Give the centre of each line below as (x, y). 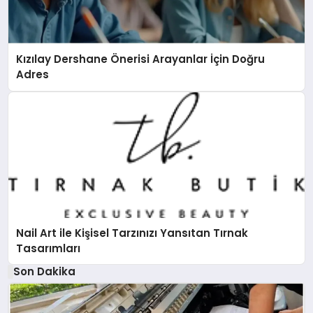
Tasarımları (49, 248)
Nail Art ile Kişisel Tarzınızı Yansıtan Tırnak (132, 233)
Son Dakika (44, 271)
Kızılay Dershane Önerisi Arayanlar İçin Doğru (141, 59)
